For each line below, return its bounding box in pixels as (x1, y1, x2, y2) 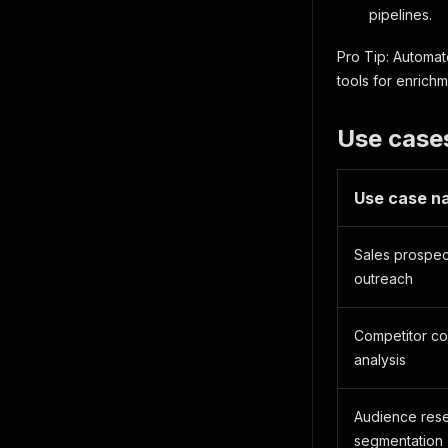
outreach (354, 270, 413, 287)
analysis (354, 351, 406, 368)
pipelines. (369, 6, 432, 23)
